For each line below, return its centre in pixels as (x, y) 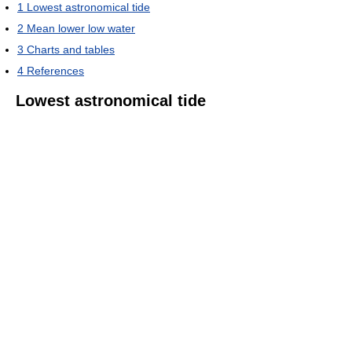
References (55, 70)
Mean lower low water (81, 28)
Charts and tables (71, 49)
